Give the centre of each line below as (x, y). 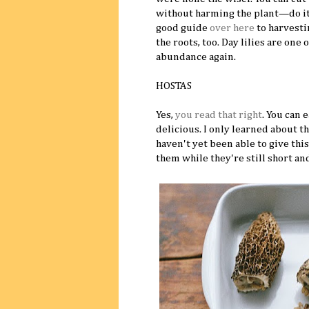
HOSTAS (174, 86)
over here (232, 28)
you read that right (219, 114)
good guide (183, 28)
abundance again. (196, 57)
